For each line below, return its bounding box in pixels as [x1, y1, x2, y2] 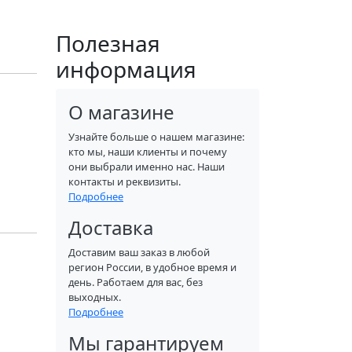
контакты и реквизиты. [68, 174, 181, 189]
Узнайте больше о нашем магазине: [68, 130, 244, 144]
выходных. [68, 290, 121, 304]
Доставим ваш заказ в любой [68, 245, 210, 259]
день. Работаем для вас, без [68, 275, 203, 289]
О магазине [68, 99, 174, 125]
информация [56, 54, 196, 84]
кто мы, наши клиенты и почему [68, 145, 227, 159]
